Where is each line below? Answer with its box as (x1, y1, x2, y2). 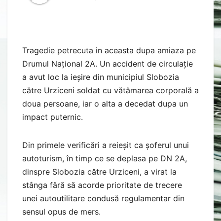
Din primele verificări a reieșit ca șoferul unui (22, 140, 189, 150)
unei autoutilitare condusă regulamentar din (22, 193, 184, 203)
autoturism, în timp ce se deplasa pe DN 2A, (22, 153, 187, 163)
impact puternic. (22, 111, 83, 122)
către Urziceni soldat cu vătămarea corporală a (22, 85, 199, 95)
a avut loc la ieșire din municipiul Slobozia (22, 72, 179, 82)
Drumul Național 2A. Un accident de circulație (22, 58, 193, 69)
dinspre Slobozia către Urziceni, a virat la (22, 166, 177, 177)
